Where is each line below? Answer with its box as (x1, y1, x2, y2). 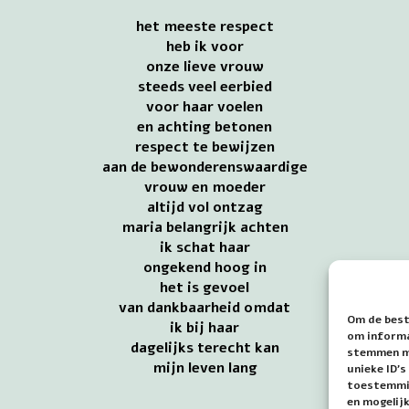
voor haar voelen (146, 96, 263, 117)
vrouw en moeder (143, 176, 266, 197)
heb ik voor (165, 36, 244, 57)
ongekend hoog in (142, 257, 267, 278)
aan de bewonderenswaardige (101, 156, 308, 177)
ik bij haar (170, 317, 239, 338)
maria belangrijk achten (121, 216, 288, 237)
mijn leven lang (152, 357, 257, 378)
